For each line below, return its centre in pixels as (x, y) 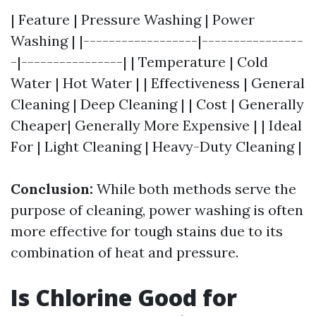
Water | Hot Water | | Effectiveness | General (158, 83)
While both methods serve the (195, 189)
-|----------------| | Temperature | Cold (139, 62)
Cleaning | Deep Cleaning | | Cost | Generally (157, 104)
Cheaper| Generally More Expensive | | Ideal (156, 125)
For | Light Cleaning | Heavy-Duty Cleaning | (156, 146)
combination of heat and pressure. (124, 252)
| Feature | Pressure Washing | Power (133, 19)
